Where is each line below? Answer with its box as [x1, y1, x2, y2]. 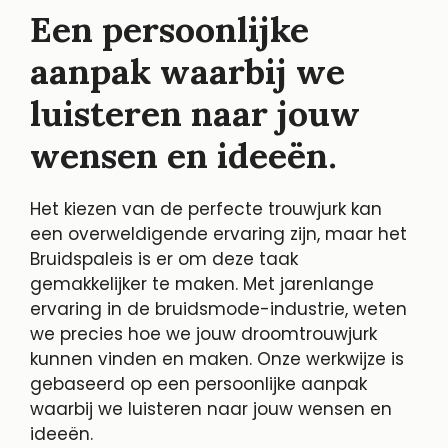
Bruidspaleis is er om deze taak [30, 247, 298, 272]
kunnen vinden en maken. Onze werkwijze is [30, 347, 404, 372]
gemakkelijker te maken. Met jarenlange [30, 272, 374, 297]
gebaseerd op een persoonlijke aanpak [30, 372, 367, 397]
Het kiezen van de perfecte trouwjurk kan [30, 197, 382, 222]
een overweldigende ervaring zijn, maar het [30, 222, 407, 247]
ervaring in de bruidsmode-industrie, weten [30, 297, 407, 322]
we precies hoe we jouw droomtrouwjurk [30, 322, 377, 347]
